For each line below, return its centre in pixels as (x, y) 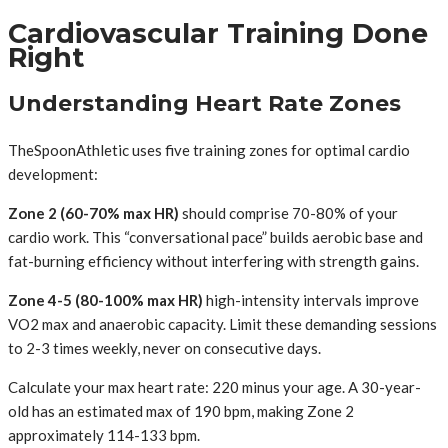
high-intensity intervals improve (311, 300)
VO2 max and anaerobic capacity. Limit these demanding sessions (222, 324)
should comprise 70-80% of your (288, 213)
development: (53, 174)
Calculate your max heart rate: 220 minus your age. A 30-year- (214, 387)
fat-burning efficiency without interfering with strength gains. (213, 261)
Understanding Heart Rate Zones (204, 104)
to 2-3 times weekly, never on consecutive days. (164, 348)
